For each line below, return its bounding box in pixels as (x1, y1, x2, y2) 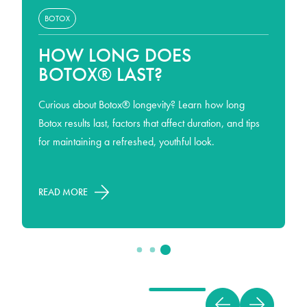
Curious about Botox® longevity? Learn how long (38, 97, 245, 112)
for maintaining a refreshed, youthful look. (38, 134, 214, 149)
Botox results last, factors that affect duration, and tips (38, 115, 260, 130)
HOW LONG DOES (38, 42, 191, 67)
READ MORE (38, 186, 88, 199)
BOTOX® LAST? (38, 62, 162, 86)
